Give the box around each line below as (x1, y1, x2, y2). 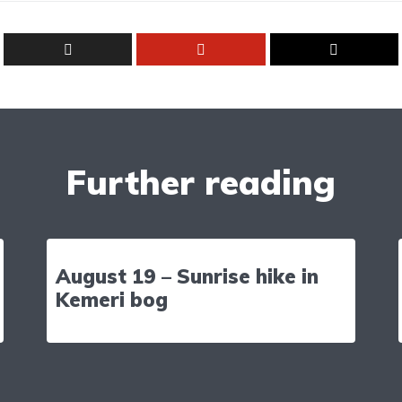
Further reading (66, 160, 336, 204)
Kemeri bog (55, 286, 168, 312)
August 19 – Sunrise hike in (55, 263, 319, 289)
